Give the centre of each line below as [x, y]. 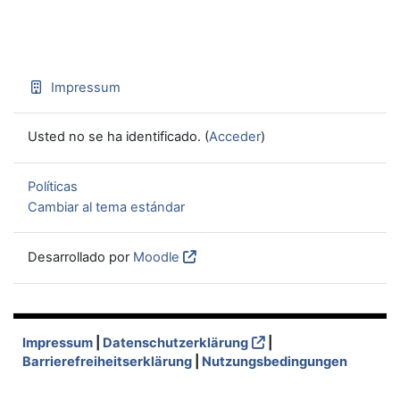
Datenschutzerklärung [175, 343]
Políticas [53, 187]
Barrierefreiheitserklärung [107, 362]
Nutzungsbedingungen [275, 362]
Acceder [235, 137]
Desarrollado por [80, 258]
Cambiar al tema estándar [106, 207]
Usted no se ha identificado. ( [118, 137]
